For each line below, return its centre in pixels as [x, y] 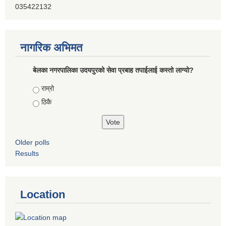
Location [43, 194]
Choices [47, 88]
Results [27, 153]
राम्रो [47, 88]
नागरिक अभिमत [51, 47]
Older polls [32, 142]
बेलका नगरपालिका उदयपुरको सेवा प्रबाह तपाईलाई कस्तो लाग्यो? [113, 70]
